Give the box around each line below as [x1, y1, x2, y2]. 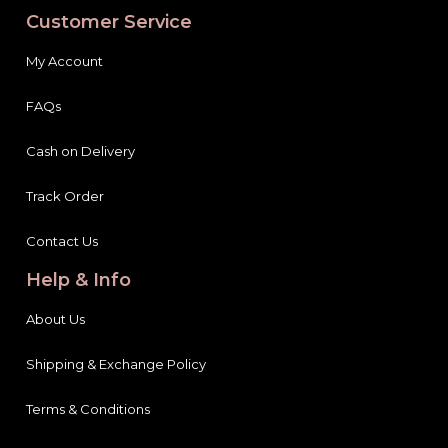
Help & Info [26, 268, 131, 291]
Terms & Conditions [26, 400, 150, 417]
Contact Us [26, 232, 98, 249]
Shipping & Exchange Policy [26, 355, 206, 372]
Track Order [26, 187, 104, 204]
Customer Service [26, 10, 192, 33]
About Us [26, 310, 85, 327]
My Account [26, 52, 103, 69]
